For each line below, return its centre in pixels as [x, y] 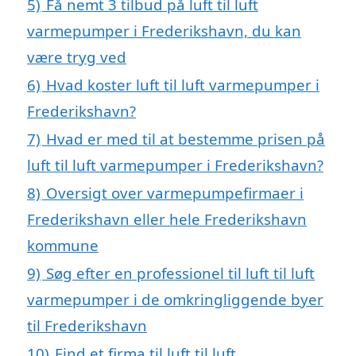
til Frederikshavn [87, 326]
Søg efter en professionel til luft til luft [180, 273]
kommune [63, 246]
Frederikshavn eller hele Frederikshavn [167, 219]
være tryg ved [77, 57]
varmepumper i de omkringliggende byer [175, 300]
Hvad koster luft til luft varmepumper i [183, 85]
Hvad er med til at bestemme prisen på [186, 139]
